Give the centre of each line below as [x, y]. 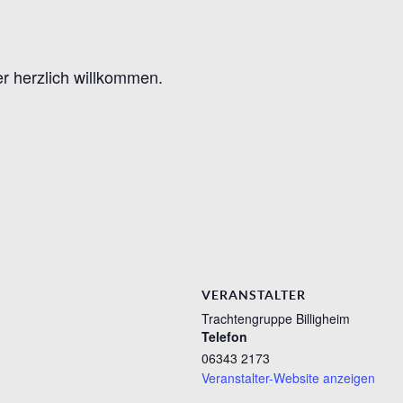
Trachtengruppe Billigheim [276, 318]
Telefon [224, 336]
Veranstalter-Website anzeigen [288, 377]
